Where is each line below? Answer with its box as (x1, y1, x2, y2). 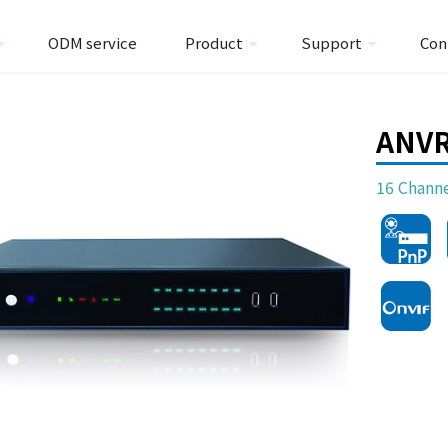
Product (185, 32, 243, 53)
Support (301, 32, 362, 53)
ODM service (48, 32, 137, 53)
